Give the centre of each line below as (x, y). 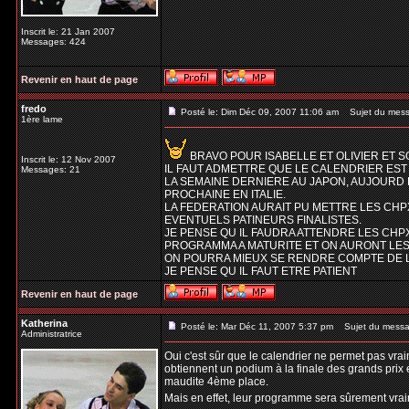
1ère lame (42, 119)
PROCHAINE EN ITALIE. (225, 194)
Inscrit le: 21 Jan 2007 (68, 31)
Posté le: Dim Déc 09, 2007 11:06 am (260, 112)
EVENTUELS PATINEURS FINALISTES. (263, 220)
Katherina (44, 323)
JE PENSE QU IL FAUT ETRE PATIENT (261, 271)
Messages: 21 (51, 169)
